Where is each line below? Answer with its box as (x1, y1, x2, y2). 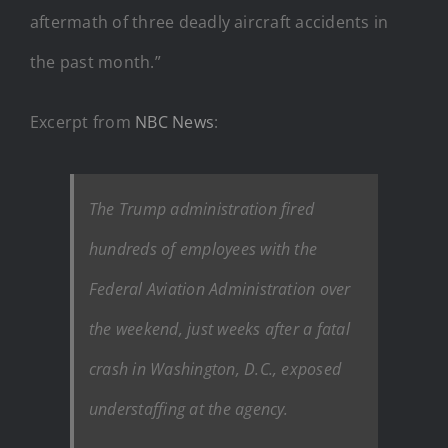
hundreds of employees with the (89, 237, 318, 260)
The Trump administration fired (89, 197, 315, 220)
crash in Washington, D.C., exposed (89, 357, 342, 380)
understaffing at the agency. (89, 397, 289, 420)
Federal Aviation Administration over (89, 277, 351, 300)
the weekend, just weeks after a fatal (89, 317, 350, 340)
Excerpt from (30, 110, 136, 133)
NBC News (135, 110, 215, 133)
